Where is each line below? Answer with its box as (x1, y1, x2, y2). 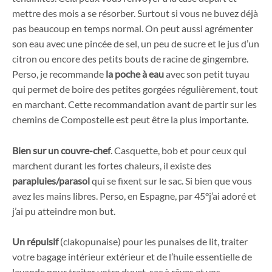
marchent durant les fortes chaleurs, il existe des (12, 159, 211, 171)
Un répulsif (12, 236, 60, 248)
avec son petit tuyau (164, 68, 250, 80)
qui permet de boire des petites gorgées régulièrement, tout (12, 83, 258, 95)
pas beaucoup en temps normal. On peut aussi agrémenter (12, 22, 253, 35)
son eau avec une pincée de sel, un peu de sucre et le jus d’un (12, 38, 259, 50)
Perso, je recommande (12, 68, 106, 80)
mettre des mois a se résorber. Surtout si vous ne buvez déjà (12, 7, 258, 19)
